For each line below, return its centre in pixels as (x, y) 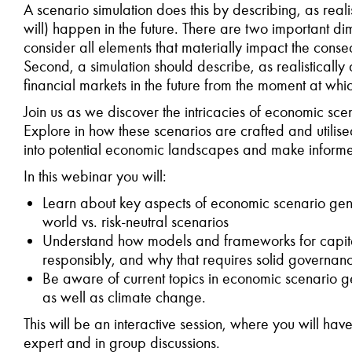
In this (42, 176)
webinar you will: (114, 176)
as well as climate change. (124, 297)
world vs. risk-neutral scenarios (136, 222)
